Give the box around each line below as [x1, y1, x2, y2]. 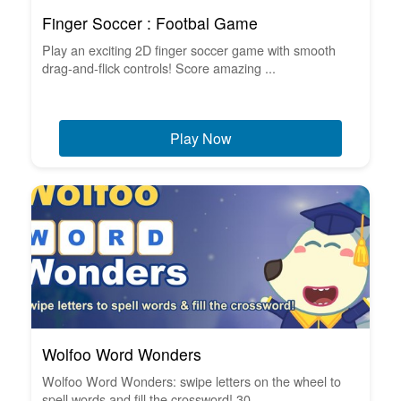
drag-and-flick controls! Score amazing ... [42, 58, 276, 78]
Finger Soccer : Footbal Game [42, 12, 258, 35]
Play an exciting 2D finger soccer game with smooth [42, 40, 336, 60]
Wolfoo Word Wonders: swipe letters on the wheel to [42, 371, 341, 391]
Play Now [169, 128, 232, 149]
